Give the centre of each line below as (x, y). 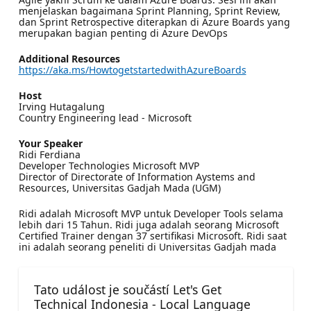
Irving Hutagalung (61, 106)
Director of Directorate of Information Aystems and (137, 176)
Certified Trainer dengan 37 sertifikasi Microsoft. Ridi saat (152, 235)
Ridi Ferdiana (49, 154)
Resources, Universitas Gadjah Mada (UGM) (119, 187)
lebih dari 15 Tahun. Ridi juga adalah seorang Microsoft (149, 224)
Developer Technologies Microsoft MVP (109, 165)
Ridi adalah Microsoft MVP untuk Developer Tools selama (151, 213)
